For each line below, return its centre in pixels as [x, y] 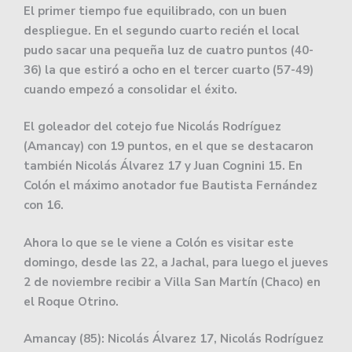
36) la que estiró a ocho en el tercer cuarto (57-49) [169, 70]
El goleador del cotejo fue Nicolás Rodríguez [152, 127]
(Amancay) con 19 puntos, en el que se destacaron [169, 147]
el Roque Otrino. [71, 301]
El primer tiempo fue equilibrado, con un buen [155, 11]
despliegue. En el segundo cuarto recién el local [161, 30]
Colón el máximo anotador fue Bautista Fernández [170, 186]
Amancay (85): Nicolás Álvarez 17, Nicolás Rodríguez [174, 339]
